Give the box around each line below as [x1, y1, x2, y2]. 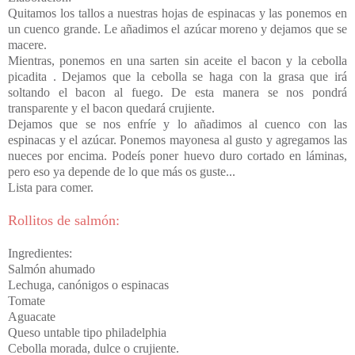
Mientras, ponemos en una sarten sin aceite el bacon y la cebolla [8, 54, 347, 68]
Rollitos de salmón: [8, 212, 120, 229]
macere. [8, 38, 50, 52]
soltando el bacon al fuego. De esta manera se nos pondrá [8, 86, 347, 100]
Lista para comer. [8, 181, 94, 195]
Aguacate [8, 310, 55, 324]
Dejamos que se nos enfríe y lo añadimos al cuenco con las [8, 117, 347, 132]
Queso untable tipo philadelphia [8, 326, 166, 340]
